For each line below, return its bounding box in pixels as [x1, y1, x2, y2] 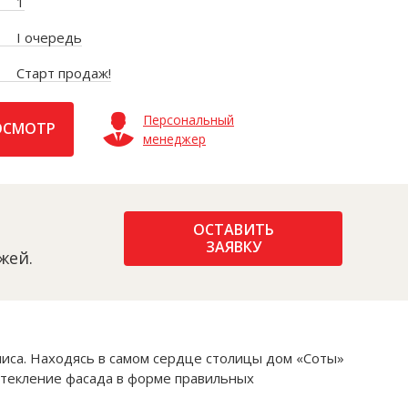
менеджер [143, 129, 206, 148]
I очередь [15, 27, 82, 46]
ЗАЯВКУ [205, 236, 261, 257]
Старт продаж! [15, 63, 111, 82]
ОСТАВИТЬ [192, 219, 274, 240]
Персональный [143, 110, 234, 128]
